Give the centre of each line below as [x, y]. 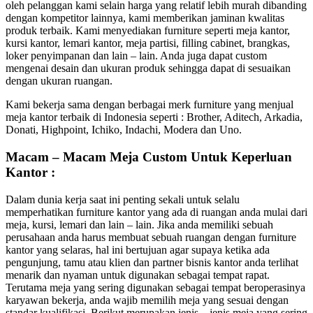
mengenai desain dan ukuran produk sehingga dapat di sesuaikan [148, 68]
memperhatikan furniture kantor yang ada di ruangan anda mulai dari [156, 212]
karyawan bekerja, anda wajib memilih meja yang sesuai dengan [147, 300]
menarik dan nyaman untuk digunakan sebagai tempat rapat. [139, 275]
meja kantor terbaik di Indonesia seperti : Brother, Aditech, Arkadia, [154, 117]
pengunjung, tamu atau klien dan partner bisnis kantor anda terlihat [152, 262]
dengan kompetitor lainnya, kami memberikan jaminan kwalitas [145, 18]
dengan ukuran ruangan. [59, 81]
